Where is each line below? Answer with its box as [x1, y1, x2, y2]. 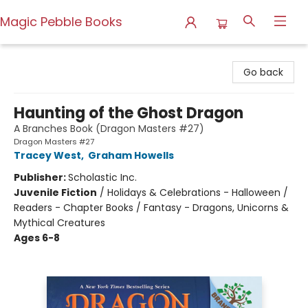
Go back [243, 65, 283, 79]
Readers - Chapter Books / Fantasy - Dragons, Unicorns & [14, 201, 289, 214]
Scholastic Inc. [68, 170, 137, 184]
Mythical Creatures [14, 216, 105, 230]
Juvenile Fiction [14, 186, 97, 199]
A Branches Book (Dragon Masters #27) [14, 122, 204, 135]
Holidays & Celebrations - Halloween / [107, 186, 288, 199]
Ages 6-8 [14, 231, 60, 245]
